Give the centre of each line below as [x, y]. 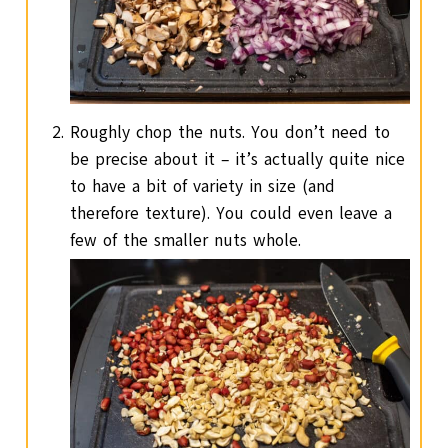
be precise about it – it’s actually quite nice [238, 159]
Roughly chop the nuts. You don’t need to [230, 132]
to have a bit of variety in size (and [203, 186]
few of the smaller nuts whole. [186, 240]
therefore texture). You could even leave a [231, 213]
